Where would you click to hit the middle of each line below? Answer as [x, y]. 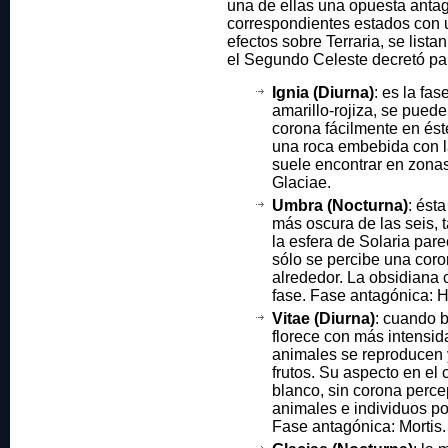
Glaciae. [301, 182]
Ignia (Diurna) [323, 92]
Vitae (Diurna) [323, 318]
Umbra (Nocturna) [340, 205]
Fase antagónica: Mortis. [359, 426]
